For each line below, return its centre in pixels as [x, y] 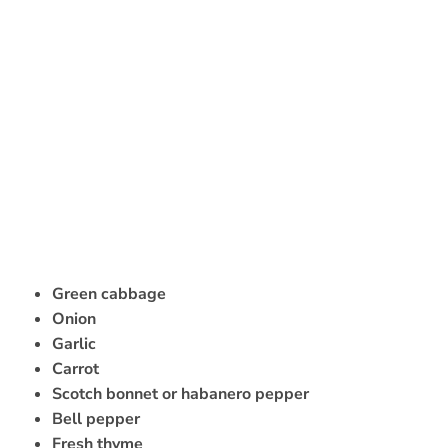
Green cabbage [109, 294]
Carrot [75, 369]
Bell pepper [96, 419]
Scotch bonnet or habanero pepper [180, 394]
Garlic [74, 344]
